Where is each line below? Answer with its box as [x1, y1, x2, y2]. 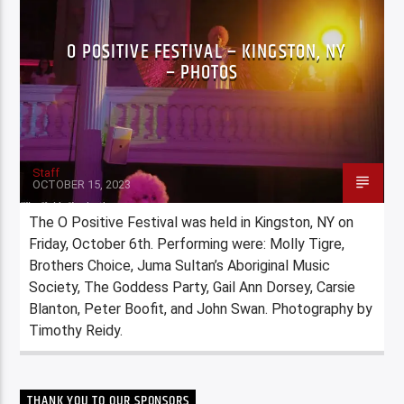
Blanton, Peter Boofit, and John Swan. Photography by [29, 299, 373, 317]
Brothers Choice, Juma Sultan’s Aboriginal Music [29, 256, 331, 274]
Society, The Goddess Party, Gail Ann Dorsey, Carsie [29, 278, 356, 296]
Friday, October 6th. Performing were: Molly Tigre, [29, 234, 345, 252]
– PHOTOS [165, 56, 239, 88]
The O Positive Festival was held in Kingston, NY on [29, 213, 354, 231]
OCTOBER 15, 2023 [32, 177, 132, 191]
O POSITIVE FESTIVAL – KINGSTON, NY [67, 35, 346, 68]
